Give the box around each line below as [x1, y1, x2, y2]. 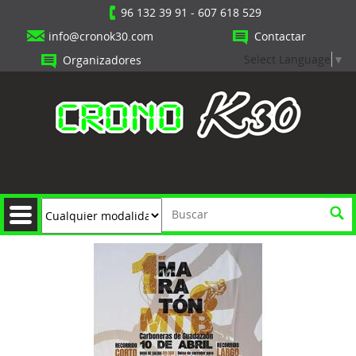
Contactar [254, 29, 306, 44]
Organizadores [63, 52, 141, 68]
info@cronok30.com [48, 29, 153, 44]
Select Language [244, 51, 331, 67]
